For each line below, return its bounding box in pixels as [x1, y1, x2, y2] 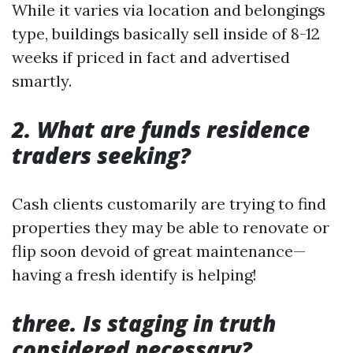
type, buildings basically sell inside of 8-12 [12, 24, 320, 44]
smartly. [12, 71, 72, 91]
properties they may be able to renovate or [12, 217, 329, 238]
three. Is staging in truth [12, 308, 276, 339]
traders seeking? [12, 140, 191, 171]
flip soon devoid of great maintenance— [12, 241, 306, 262]
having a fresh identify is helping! [12, 265, 257, 285]
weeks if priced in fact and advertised [12, 47, 290, 68]
